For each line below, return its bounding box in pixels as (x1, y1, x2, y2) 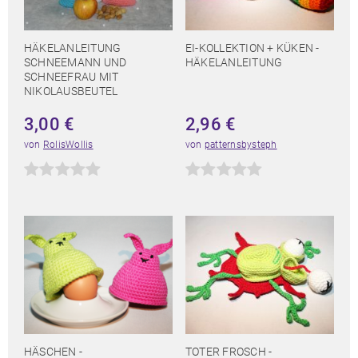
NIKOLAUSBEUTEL (24, 85, 118, 98)
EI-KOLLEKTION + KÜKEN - (185, 42, 320, 55)
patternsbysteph (204, 139, 277, 151)
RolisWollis (42, 139, 93, 151)
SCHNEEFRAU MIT (24, 70, 119, 84)
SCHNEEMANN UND (24, 56, 127, 70)
